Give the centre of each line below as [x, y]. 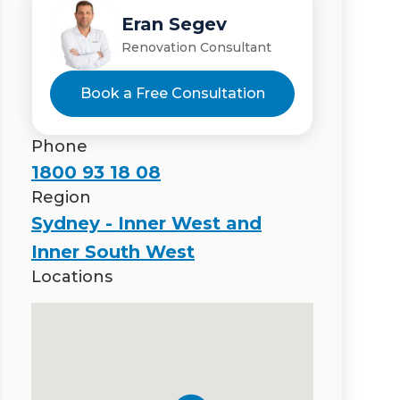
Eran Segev [174, 25]
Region [61, 197]
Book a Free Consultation [172, 93]
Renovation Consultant [196, 48]
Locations [72, 276]
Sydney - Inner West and [146, 223]
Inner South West [113, 251]
